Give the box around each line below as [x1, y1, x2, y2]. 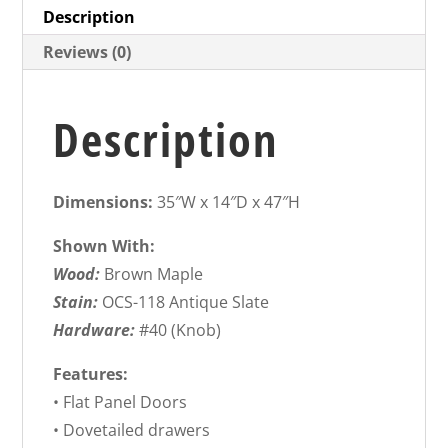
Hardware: [53, 318, 140, 341]
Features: [53, 362, 129, 385]
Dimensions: [53, 190, 158, 213]
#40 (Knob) [139, 318, 222, 341]
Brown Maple [104, 262, 204, 285]
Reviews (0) [43, 40, 132, 63]
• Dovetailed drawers [53, 418, 211, 441]
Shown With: [53, 234, 156, 257]
